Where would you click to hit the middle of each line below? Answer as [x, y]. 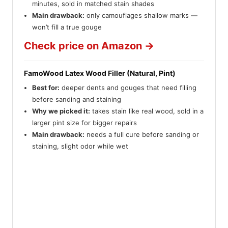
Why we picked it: [61, 111]
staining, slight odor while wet [80, 146]
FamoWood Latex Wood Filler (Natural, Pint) [100, 73]
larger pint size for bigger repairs [85, 123]
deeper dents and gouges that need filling [128, 88]
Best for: [46, 88]
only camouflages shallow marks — [141, 15]
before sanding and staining [77, 99]
